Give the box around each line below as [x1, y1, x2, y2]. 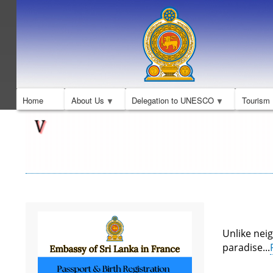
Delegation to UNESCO [132, 94, 214, 107]
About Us [71, 94, 104, 107]
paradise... [222, 240, 270, 254]
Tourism [241, 94, 270, 107]
